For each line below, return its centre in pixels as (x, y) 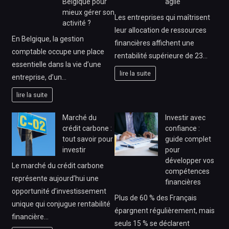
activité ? (76, 23)
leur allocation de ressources (161, 30)
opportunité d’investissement (59, 191)
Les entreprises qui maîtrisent (162, 18)
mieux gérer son (88, 13)
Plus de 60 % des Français (156, 198)
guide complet (188, 139)
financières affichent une (154, 43)
